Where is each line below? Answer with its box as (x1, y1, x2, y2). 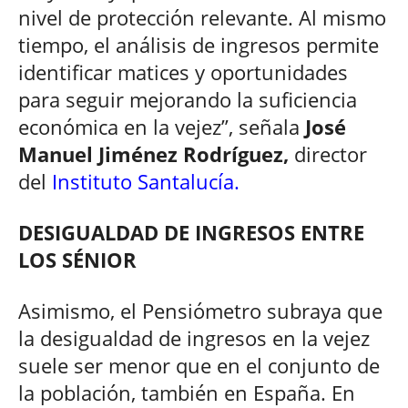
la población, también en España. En (18, 378, 355, 406)
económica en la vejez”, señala (18, 112, 305, 140)
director (289, 139, 367, 168)
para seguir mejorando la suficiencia (18, 85, 357, 113)
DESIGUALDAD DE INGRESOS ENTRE (18, 218, 364, 246)
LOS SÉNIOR (18, 245, 137, 273)
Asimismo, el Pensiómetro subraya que (18, 296, 382, 324)
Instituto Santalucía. (52, 167, 240, 195)
